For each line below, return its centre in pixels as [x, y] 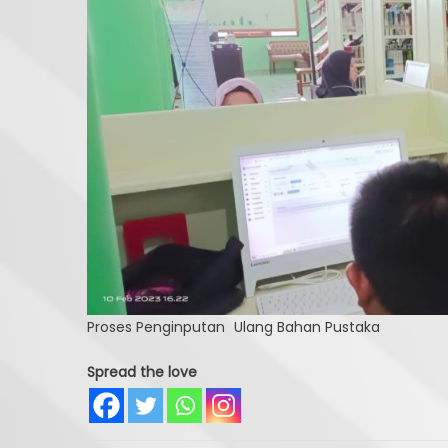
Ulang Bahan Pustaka [307, 327]
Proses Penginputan [156, 327]
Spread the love [142, 372]
